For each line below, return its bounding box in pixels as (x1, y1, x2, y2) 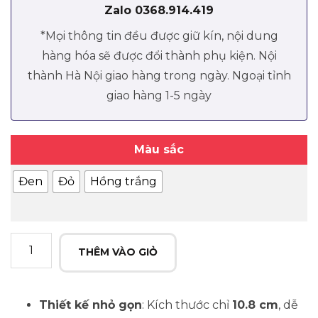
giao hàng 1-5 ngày (106, 88, 212, 102)
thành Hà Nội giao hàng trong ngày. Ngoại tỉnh (27, 68, 291, 82)
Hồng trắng (90, 174, 157, 188)
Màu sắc (134, 142, 184, 156)
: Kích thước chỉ (142, 297, 232, 312)
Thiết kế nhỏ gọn (39, 297, 142, 312)
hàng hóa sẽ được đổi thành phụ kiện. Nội (41, 48, 277, 62)
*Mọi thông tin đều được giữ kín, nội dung (40, 28, 278, 43)
